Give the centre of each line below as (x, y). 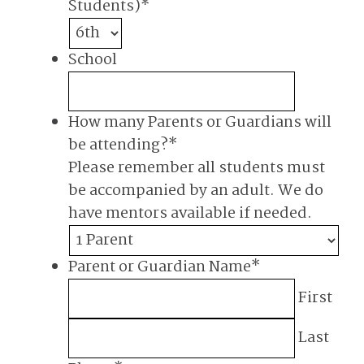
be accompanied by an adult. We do (196, 191)
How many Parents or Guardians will (200, 123)
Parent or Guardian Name (160, 267)
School (93, 60)
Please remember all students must (197, 168)
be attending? (118, 145)
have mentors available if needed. (190, 214)
